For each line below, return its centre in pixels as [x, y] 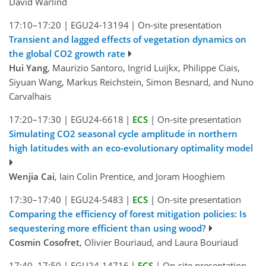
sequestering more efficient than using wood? [107, 228]
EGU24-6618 [97, 119]
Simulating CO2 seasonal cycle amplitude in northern [123, 133]
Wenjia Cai [32, 176]
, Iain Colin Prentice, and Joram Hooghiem [140, 176]
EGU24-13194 [99, 25]
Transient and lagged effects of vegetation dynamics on [128, 39]
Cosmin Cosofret [44, 242]
